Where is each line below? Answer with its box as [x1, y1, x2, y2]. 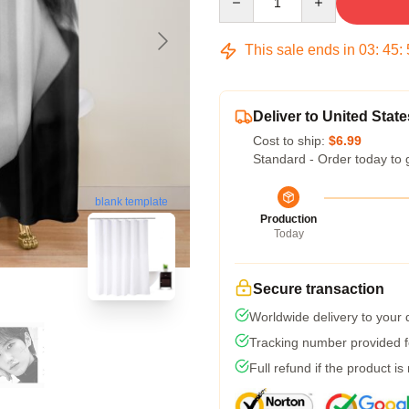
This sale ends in [241, 42, 359, 58]
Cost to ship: [253, 133, 329, 148]
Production [260, 213, 317, 225]
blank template [95, 195, 168, 209]
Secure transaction [253, 281, 384, 297]
